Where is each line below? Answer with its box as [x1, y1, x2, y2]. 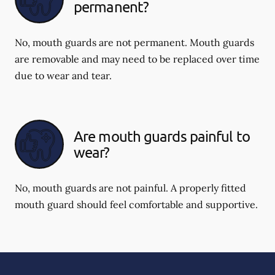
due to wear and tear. [15, 69, 112, 82]
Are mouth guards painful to [74, 126, 250, 145]
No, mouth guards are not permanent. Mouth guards [15, 36, 254, 48]
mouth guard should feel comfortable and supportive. [15, 198, 258, 211]
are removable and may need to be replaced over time [15, 52, 260, 65]
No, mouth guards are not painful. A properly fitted [15, 181, 246, 194]
